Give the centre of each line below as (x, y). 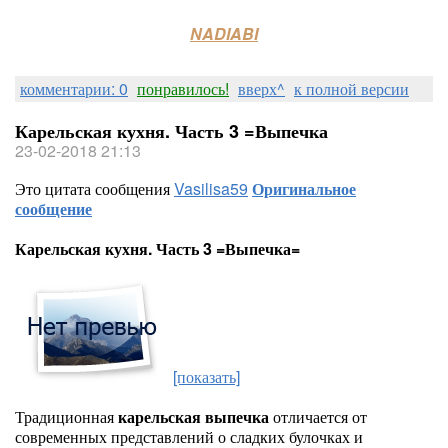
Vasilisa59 (211, 188)
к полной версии (351, 88)
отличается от (318, 416)
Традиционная (66, 416)
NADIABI (224, 33)
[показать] (206, 376)
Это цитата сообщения (94, 188)
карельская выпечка (193, 416)
